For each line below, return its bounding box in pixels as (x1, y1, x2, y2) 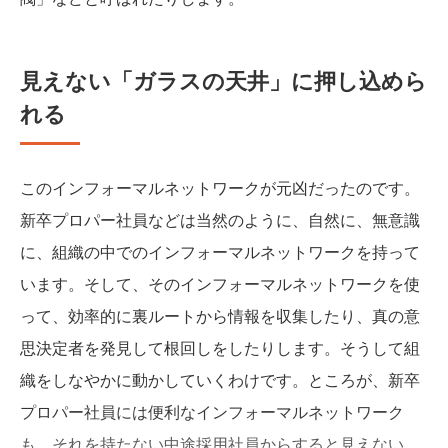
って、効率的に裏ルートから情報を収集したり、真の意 (20, 303, 420, 327)
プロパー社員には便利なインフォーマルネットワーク (20, 399, 404, 423)
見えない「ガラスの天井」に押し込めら (20, 63, 427, 96)
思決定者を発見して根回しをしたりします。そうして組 (20, 335, 420, 359)
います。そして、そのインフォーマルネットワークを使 (20, 271, 420, 295)
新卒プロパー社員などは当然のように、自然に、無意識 (20, 207, 420, 231)
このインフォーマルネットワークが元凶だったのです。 (20, 175, 420, 199)
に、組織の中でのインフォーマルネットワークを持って (20, 239, 420, 263)
